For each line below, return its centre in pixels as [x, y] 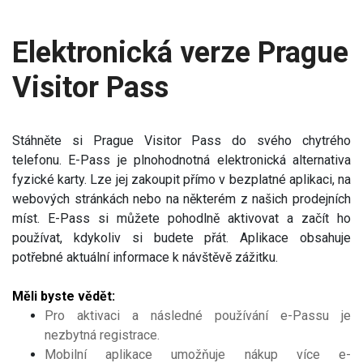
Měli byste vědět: [64, 296]
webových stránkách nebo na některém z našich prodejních [181, 199]
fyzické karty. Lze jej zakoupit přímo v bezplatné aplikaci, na [181, 179]
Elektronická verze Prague [180, 52]
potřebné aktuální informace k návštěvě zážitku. [145, 257]
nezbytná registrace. [102, 335]
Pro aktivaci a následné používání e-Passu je [198, 315]
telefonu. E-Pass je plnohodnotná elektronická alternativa [181, 160]
